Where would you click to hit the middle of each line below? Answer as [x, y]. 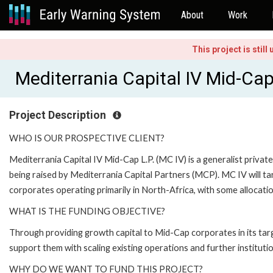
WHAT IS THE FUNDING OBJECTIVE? [87, 211]
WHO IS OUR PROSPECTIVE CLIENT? [87, 138]
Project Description [59, 115]
